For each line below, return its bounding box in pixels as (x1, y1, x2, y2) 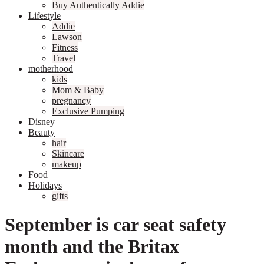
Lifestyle (28, 11, 61, 21)
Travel (52, 53, 75, 63)
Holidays (28, 180, 62, 190)
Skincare (52, 148, 84, 159)
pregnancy (52, 95, 91, 105)
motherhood (28, 64, 73, 74)
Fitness (52, 42, 78, 52)
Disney (28, 117, 55, 127)
